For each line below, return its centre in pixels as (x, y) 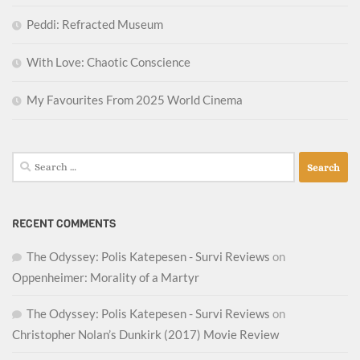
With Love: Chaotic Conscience (108, 62)
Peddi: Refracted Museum (95, 25)
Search (29, 161)
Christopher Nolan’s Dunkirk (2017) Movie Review (145, 335)
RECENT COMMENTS (64, 224)
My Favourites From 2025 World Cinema (135, 100)
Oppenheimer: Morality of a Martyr (106, 278)
